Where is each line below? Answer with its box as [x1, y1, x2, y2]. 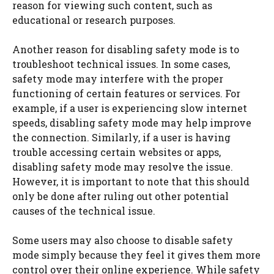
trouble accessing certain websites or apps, [12, 145, 221, 158]
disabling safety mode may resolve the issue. [12, 160, 233, 173]
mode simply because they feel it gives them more [12, 248, 261, 261]
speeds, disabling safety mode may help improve [12, 116, 251, 129]
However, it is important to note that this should [12, 174, 250, 188]
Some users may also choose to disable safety [12, 233, 233, 246]
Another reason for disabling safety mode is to [12, 42, 239, 56]
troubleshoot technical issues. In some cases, [12, 57, 230, 70]
